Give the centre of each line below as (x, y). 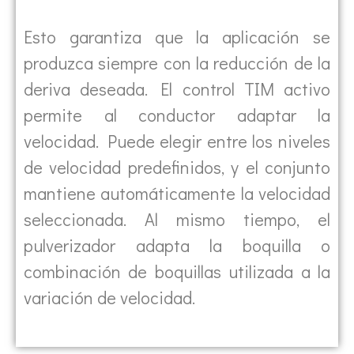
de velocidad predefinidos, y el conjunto (177, 168)
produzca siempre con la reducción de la (177, 63)
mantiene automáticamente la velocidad (177, 194)
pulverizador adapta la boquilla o (177, 246)
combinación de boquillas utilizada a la (177, 272)
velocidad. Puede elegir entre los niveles (177, 141)
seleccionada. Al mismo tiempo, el (177, 220)
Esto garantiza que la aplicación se (177, 37)
